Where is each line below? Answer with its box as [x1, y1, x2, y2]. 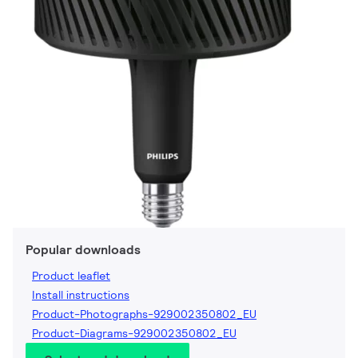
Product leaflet [32, 268, 110, 284]
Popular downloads [26, 241, 141, 259]
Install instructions [32, 288, 129, 303]
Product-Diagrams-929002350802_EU [32, 326, 237, 341]
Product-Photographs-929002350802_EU [32, 307, 257, 322]
